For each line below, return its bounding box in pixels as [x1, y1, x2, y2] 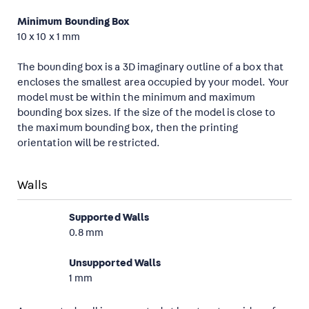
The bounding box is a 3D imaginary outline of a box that [17, 62, 283, 72]
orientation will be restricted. [17, 138, 161, 148]
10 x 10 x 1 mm [17, 31, 80, 42]
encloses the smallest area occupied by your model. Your [17, 77, 289, 88]
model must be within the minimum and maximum [17, 92, 256, 103]
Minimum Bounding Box [17, 16, 130, 27]
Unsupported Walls [69, 258, 161, 268]
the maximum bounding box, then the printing [17, 123, 239, 133]
